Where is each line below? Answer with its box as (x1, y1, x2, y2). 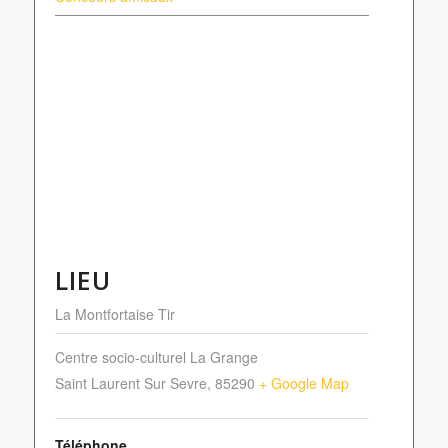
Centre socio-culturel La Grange (54, 347, 258, 367)
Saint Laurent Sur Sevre (54, 373, 207, 393)
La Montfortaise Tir (54, 304, 175, 324)
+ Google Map (258, 373, 349, 393)
